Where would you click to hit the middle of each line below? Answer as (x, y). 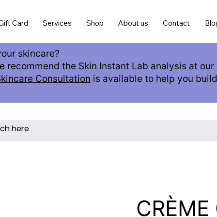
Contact (177, 23)
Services (57, 23)
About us (133, 23)
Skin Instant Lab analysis (132, 66)
